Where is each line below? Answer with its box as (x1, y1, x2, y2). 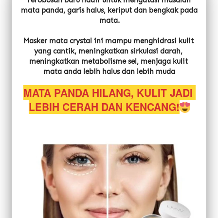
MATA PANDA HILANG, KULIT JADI (23, 85, 193, 100)
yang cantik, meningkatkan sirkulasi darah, (34, 47, 182, 55)
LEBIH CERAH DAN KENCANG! (28, 99, 180, 114)
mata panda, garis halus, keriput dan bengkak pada (21, 6, 198, 15)
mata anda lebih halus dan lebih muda (43, 67, 175, 76)
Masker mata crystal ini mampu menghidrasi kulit (23, 36, 194, 45)
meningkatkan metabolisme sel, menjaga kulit (29, 57, 188, 66)
